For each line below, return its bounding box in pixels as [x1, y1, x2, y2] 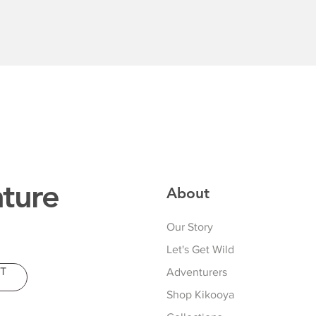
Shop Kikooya [166, 288, 235, 301]
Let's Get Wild [166, 243, 235, 256]
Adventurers [166, 266, 228, 279]
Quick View [133, 78, 183, 90]
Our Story [166, 221, 214, 233]
